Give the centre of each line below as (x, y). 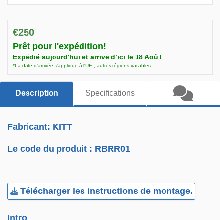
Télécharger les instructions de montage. (107, 191)
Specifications (110, 93)
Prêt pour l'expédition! (59, 46)
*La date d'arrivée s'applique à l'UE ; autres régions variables (82, 66)
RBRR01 (113, 149)
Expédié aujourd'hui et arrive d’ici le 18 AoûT (88, 57)
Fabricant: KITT (40, 127)
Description (37, 93)
